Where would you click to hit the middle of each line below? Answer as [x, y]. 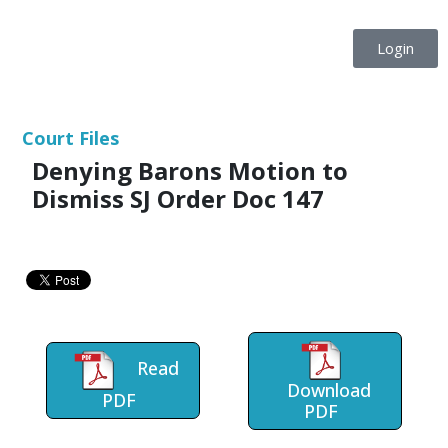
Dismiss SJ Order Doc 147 [178, 198]
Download [329, 389]
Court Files [70, 138]
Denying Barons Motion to [190, 170]
